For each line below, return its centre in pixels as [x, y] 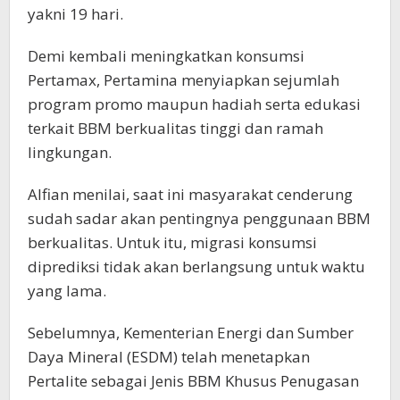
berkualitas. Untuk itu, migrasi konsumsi [172, 243]
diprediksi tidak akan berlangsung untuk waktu [196, 267]
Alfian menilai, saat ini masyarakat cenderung [190, 195]
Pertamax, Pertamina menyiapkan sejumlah [183, 80]
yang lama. [67, 291]
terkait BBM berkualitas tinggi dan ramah [175, 129]
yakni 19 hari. [75, 14]
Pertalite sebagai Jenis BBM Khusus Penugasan [193, 381]
